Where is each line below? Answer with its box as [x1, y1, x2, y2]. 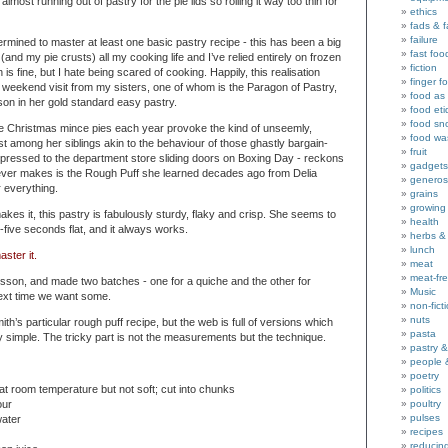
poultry [410, 398, 441, 410]
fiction [410, 62, 437, 74]
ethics [410, 6, 437, 18]
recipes [410, 426, 443, 438]
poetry [410, 370, 439, 382]
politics [410, 384, 441, 396]
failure [410, 34, 438, 46]
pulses [410, 412, 440, 424]
